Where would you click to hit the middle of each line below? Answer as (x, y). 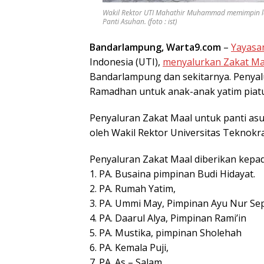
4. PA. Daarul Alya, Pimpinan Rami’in (168, 218)
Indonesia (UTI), (126, 62)
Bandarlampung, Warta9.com (155, 47)
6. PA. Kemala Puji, (129, 247)
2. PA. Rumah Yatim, (133, 188)
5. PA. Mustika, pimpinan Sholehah (166, 232)
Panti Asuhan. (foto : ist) (139, 21)
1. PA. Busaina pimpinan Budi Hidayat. (172, 174)
